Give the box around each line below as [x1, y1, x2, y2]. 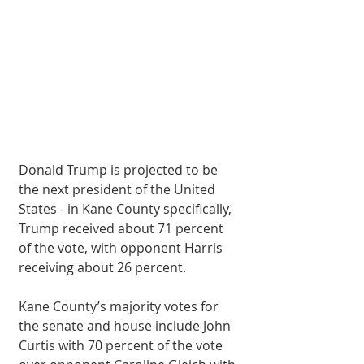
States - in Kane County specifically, [19, 200, 235, 219]
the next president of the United [19, 180, 219, 199]
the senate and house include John [19, 317, 234, 336]
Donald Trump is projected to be [19, 161, 221, 180]
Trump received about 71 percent [19, 219, 227, 238]
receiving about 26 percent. [19, 258, 186, 277]
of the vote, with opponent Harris [19, 239, 226, 258]
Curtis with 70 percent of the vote [19, 336, 226, 355]
